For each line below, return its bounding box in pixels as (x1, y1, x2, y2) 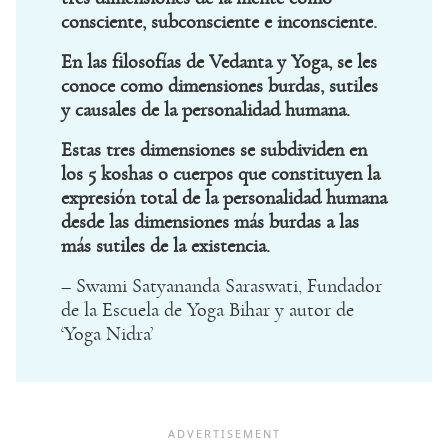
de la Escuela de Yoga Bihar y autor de (61, 300, 354, 321)
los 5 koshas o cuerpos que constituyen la (61, 164, 380, 185)
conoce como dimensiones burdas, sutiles (61, 76, 378, 97)
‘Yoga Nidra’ (61, 324, 153, 345)
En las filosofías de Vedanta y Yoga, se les (61, 52, 377, 73)
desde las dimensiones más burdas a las (61, 212, 359, 233)
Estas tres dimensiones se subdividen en (61, 140, 367, 161)
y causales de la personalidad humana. (61, 100, 350, 121)
